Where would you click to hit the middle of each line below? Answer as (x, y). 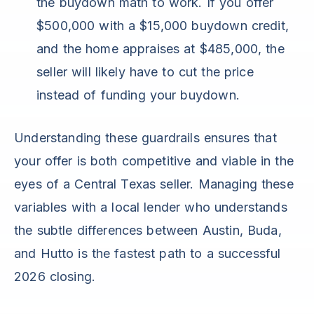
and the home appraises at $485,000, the (161, 49)
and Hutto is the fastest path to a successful (148, 254)
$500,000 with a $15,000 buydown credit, (163, 26)
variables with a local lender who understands (151, 207)
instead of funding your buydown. (138, 95)
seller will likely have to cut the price (145, 72)
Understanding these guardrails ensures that (145, 138)
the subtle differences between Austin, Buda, (148, 231)
